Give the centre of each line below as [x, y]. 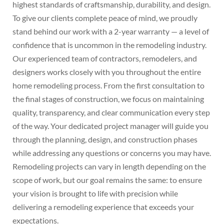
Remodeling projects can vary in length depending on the [109, 166]
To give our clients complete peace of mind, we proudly [105, 18]
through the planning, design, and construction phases [105, 139]
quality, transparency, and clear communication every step [111, 112]
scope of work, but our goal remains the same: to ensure [107, 180]
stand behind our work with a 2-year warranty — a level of [111, 31]
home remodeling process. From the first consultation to [108, 85]
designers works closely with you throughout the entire [107, 72]
